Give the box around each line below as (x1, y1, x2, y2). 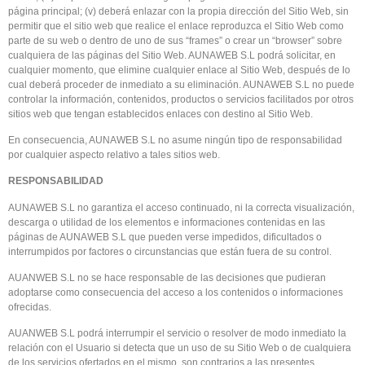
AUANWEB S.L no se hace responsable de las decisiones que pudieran (8, 272, 326, 284)
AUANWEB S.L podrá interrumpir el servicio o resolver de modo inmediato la (8, 328, 346, 340)
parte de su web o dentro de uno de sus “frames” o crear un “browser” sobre (8, 34, 342, 46)
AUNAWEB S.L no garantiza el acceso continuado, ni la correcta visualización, (8, 201, 354, 213)
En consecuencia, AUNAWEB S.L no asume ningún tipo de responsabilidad (8, 134, 342, 146)
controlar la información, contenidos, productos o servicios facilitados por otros (8, 93, 354, 105)
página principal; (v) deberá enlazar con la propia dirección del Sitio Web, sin (8, 5, 349, 17)
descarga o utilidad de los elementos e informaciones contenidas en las (8, 216, 325, 228)
